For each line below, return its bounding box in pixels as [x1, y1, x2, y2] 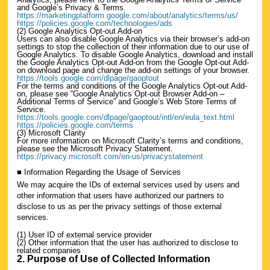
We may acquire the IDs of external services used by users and [17, 180, 239, 189]
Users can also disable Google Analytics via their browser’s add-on [17, 34, 250, 43]
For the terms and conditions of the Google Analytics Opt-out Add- [17, 81, 247, 90]
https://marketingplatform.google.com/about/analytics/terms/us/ [17, 10, 238, 20]
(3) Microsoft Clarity [17, 128, 86, 137]
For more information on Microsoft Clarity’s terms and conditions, [17, 136, 243, 145]
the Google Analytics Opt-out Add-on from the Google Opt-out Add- [17, 57, 249, 67]
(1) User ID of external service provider [17, 230, 152, 239]
